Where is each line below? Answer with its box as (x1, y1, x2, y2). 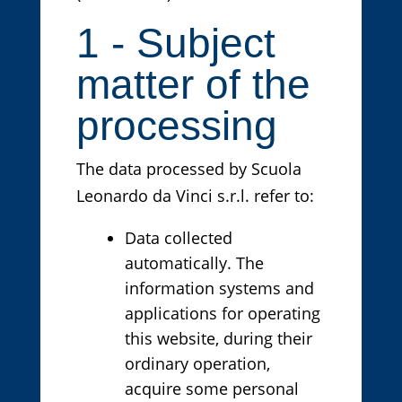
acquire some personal (124, 378, 299, 400)
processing (75, 102, 277, 150)
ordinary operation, (124, 353, 270, 375)
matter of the (75, 61, 310, 109)
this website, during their (124, 328, 312, 350)
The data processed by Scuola (75, 158, 301, 180)
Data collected (124, 227, 232, 249)
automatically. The (124, 252, 264, 275)
